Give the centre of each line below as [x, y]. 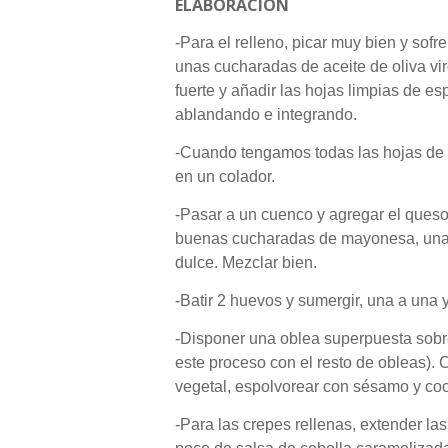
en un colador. [225, 177]
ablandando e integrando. [266, 115]
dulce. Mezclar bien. [246, 263]
